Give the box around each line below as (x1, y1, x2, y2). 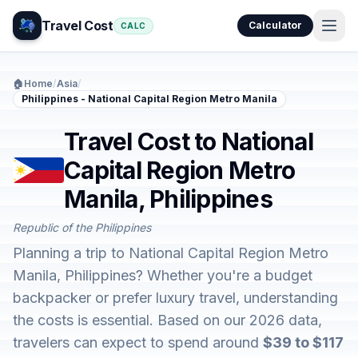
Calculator (249, 19, 302, 31)
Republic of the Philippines (13, 221, 151, 234)
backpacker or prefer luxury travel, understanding (13, 289, 338, 306)
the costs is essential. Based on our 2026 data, (13, 312, 322, 328)
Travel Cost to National (64, 127, 313, 156)
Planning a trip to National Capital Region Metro (13, 245, 328, 261)
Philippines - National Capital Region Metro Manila (22, 93, 277, 105)
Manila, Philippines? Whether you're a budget (13, 267, 312, 284)
